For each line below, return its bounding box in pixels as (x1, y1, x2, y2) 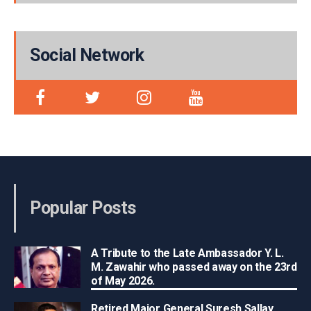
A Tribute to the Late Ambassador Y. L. (91, 246, 284, 260)
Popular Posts (30, 198, 136, 218)
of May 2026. (91, 274, 155, 287)
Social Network (30, 45, 144, 65)
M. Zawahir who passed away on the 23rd (91, 260, 297, 274)
